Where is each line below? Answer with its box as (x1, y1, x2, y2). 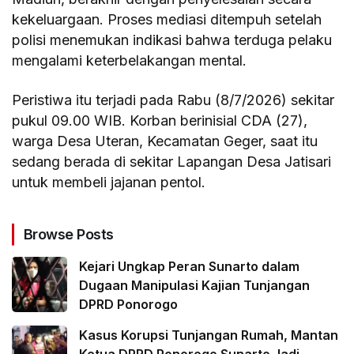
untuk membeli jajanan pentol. (12, 174, 206, 191)
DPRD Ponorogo (79, 296, 178, 313)
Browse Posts (24, 226, 114, 243)
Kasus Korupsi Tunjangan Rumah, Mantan (79, 327, 338, 344)
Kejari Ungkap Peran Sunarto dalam (79, 258, 299, 275)
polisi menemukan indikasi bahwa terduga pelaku (12, 32, 333, 49)
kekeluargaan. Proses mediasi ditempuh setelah (12, 11, 322, 28)
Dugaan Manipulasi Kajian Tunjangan (79, 277, 310, 294)
